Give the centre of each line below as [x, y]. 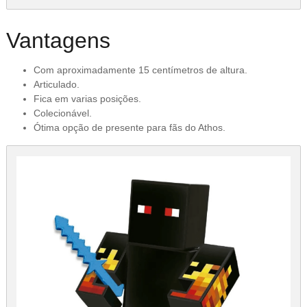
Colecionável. [62, 113]
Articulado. [56, 85]
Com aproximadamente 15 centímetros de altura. [140, 70]
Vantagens [58, 40]
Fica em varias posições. [87, 99]
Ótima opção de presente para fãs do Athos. [129, 128]
